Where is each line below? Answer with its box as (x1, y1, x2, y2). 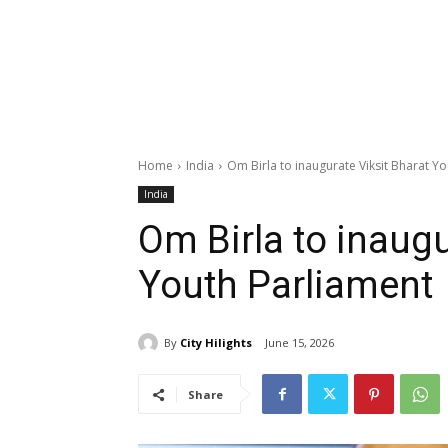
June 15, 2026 (265, 335, 334, 351)
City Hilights (180, 334, 252, 350)
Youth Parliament (138, 263, 433, 308)
